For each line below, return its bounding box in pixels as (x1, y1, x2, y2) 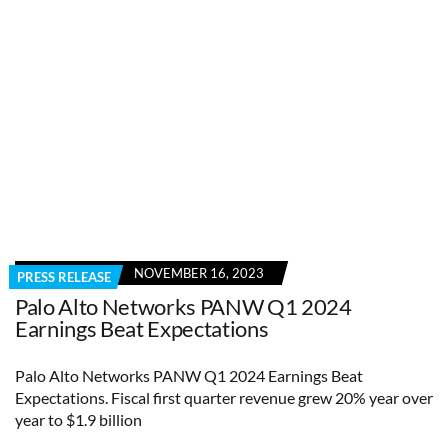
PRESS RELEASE (17, 268, 111, 285)
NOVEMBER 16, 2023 (134, 264, 264, 281)
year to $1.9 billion (15, 409, 142, 429)
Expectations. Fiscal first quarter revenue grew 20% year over (15, 387, 433, 407)
